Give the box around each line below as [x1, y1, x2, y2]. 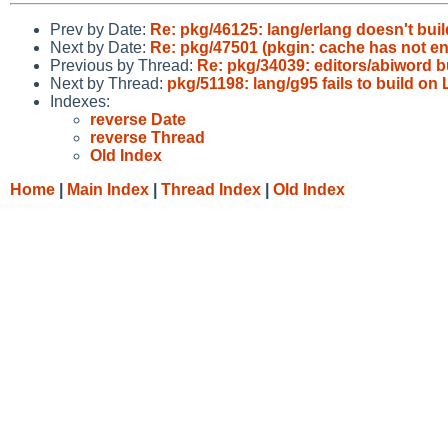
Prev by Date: [50, 20, 150, 38]
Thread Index [161, 180, 261, 198]
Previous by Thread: [50, 56, 197, 74]
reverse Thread [90, 128, 205, 146]
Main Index [67, 180, 149, 198]
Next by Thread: [50, 74, 167, 92]
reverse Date [90, 110, 186, 128]
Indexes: [50, 92, 110, 110]
